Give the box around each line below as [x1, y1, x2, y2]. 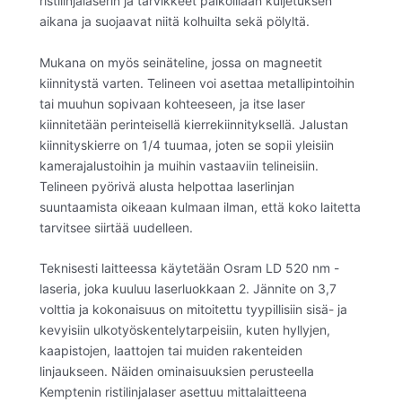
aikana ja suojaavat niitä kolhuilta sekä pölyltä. [39, 13, 310, 30]
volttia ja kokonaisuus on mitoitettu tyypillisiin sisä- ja [39, 301, 347, 317]
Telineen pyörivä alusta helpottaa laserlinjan [39, 178, 294, 194]
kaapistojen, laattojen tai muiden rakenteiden [39, 342, 302, 358]
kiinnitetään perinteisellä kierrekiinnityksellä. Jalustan [39, 116, 348, 132]
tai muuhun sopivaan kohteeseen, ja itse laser [39, 95, 305, 111]
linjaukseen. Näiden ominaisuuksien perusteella [39, 363, 314, 379]
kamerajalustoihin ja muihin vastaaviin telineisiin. [39, 157, 319, 173]
